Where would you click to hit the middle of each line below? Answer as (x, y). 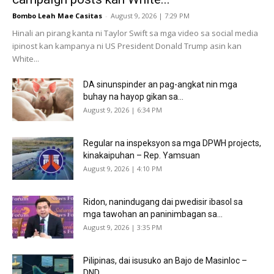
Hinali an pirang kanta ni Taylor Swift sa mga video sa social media (135, 33)
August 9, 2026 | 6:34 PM (123, 109)
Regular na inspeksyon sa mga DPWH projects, (172, 143)
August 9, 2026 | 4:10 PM (123, 168)
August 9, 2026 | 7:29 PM (150, 15)
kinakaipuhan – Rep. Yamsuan (142, 155)
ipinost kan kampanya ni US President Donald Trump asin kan (127, 46)
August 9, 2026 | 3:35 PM (123, 227)
